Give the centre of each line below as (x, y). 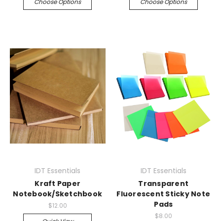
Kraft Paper (58, 184)
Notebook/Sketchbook (58, 194)
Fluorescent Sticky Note (164, 194)
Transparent (164, 184)
